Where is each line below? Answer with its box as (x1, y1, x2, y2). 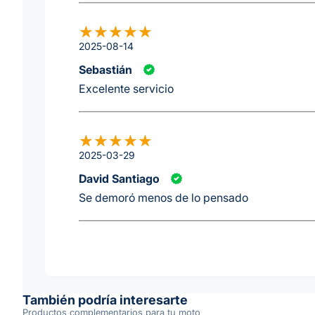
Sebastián (79, 62, 132, 77)
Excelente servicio (79, 81, 174, 96)
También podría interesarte (22, 292, 188, 307)
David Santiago (79, 171, 160, 186)
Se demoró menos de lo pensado (79, 190, 248, 205)
